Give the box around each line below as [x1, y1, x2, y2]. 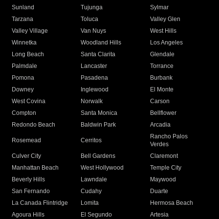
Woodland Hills [81, 39, 122, 46]
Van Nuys [81, 27, 107, 35]
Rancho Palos [150, 133, 188, 140]
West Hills [150, 27, 176, 35]
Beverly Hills [12, 176, 45, 183]
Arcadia [150, 121, 171, 129]
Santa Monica [81, 109, 118, 117]
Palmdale [12, 63, 37, 70]
